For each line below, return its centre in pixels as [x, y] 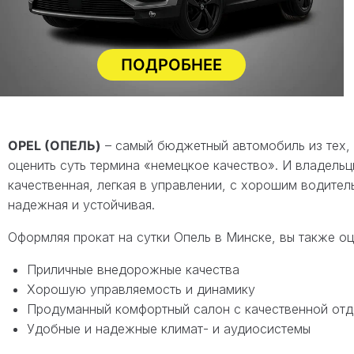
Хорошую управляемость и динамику [141, 289]
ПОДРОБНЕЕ [172, 64]
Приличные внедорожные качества [133, 269]
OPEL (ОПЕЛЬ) [55, 145]
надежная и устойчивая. [81, 204]
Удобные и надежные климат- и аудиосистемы [169, 328]
